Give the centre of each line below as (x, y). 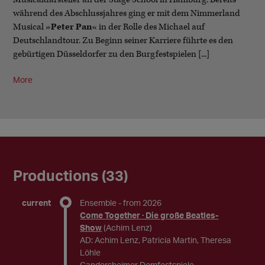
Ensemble (98, 203)
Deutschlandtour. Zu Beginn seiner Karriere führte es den (123, 41)
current (37, 203)
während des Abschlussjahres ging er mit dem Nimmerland (127, 13)
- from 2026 (140, 203)
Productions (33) (71, 175)
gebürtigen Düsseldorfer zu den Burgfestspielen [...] (112, 54)
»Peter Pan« (72, 27)
